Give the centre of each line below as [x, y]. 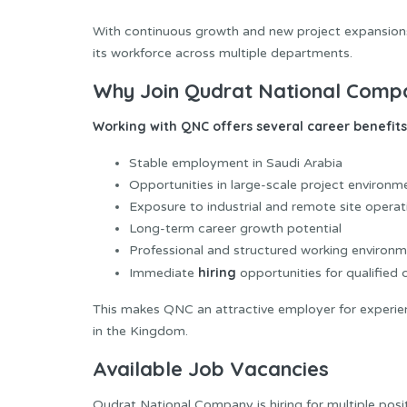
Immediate [164, 273]
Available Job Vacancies [211, 369]
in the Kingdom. [140, 332]
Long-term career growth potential [235, 229]
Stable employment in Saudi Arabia [236, 164]
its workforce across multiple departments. [223, 53]
